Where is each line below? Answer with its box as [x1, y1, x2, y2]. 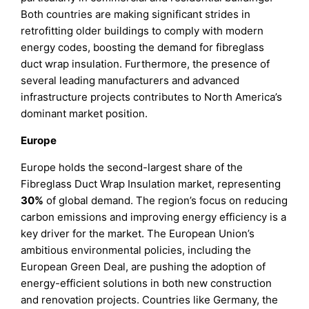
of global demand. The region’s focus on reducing [43, 193, 288, 207]
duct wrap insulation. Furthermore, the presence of [21, 57, 270, 70]
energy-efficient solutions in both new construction [21, 276, 272, 290]
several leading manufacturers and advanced [21, 73, 240, 87]
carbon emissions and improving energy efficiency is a [21, 210, 287, 223]
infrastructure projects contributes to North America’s [21, 90, 283, 103]
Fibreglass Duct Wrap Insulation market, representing [21, 177, 281, 190]
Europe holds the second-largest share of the [21, 160, 243, 174]
